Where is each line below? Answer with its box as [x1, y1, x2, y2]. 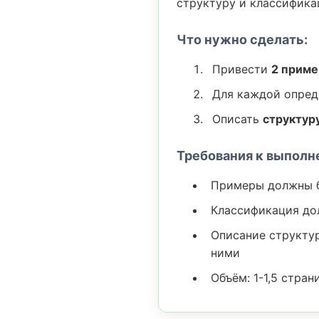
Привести [212, 62, 271, 76]
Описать [212, 112, 263, 126]
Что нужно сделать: [177, 32, 308, 47]
